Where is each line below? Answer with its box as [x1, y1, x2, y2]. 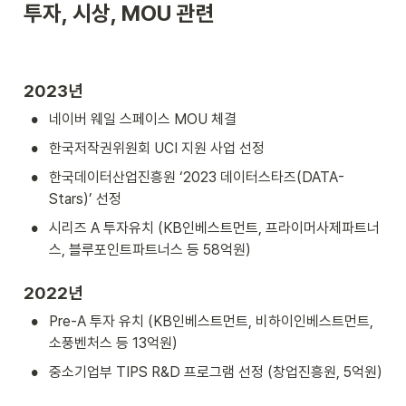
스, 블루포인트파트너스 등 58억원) [49, 240, 251, 258]
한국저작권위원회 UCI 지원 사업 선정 [49, 139, 265, 157]
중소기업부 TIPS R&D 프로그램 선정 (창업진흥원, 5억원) [49, 362, 382, 381]
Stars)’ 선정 [49, 189, 121, 208]
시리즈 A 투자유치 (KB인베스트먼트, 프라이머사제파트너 [49, 218, 380, 237]
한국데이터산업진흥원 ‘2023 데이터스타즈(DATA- [49, 168, 344, 186]
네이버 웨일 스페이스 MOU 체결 [49, 110, 237, 128]
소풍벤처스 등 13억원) [49, 333, 178, 352]
